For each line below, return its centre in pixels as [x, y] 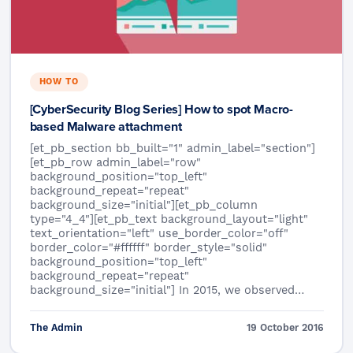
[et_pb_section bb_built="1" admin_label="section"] [172, 149]
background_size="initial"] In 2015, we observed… [167, 290]
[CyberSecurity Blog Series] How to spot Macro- [162, 109]
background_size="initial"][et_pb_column [143, 205]
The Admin [56, 327]
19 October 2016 [285, 327]
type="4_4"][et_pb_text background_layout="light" [169, 219]
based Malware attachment [106, 126]
